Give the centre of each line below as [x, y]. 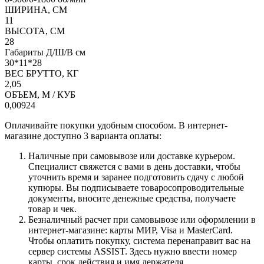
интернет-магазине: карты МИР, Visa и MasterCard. [131, 230]
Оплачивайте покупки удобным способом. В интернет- [116, 125]
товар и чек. [52, 209]
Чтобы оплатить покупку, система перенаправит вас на [139, 240]
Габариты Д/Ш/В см [45, 52]
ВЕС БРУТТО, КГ [42, 73]
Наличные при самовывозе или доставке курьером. [132, 156]
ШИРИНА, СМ [36, 9]
